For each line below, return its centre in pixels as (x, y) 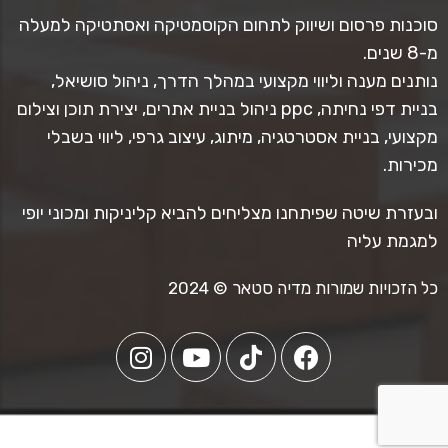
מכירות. (410, 165)
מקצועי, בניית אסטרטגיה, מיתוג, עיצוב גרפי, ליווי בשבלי (242, 137)
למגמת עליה (392, 241)
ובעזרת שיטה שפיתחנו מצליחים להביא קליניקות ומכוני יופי (229, 213)
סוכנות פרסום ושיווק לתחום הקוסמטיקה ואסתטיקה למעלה (228, 25)
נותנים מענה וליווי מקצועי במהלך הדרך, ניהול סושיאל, (244, 81)
